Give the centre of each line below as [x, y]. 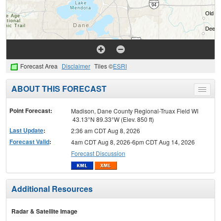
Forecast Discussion [98, 153]
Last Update [26, 130]
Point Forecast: [31, 110]
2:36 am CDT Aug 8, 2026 [105, 130]
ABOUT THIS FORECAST [59, 88]
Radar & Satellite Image [44, 211]
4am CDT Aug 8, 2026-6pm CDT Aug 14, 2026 [133, 142]
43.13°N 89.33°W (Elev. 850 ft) [112, 119]
